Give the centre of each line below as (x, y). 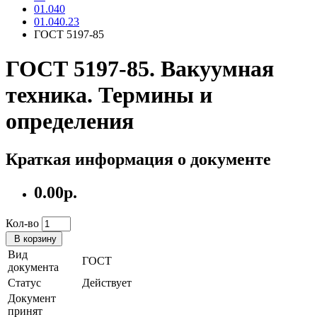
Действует (107, 282)
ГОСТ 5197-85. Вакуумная (140, 69)
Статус (24, 282)
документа (33, 267)
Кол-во (22, 223)
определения (70, 121)
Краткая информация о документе (138, 159)
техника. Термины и (109, 95)
